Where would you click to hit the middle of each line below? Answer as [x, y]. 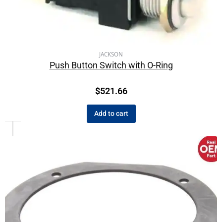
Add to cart [111, 114]
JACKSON [111, 55]
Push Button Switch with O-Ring [111, 65]
